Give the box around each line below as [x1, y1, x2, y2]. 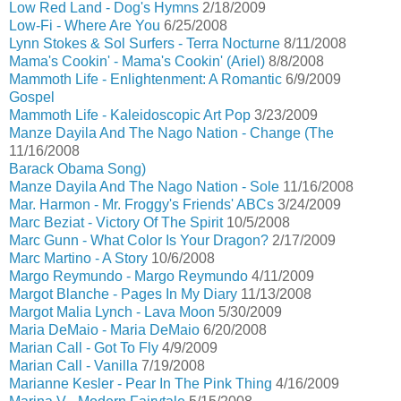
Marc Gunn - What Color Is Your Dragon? [9, 233, 269, 248]
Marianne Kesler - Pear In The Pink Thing [9, 376, 272, 391]
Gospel [9, 90, 55, 105]
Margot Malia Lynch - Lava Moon [9, 304, 215, 320]
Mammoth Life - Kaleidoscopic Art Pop [9, 107, 251, 123]
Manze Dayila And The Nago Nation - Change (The [9, 125, 334, 141]
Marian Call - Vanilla [9, 358, 138, 373]
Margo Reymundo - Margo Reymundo [9, 269, 248, 284]
